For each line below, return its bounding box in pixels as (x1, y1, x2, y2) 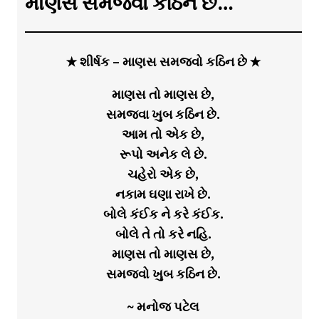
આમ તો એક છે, (122, 125, 205, 144)
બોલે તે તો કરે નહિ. (115, 225, 211, 244)
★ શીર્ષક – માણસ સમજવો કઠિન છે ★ (66, 53, 261, 71)
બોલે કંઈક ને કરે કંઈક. (103, 205, 224, 224)
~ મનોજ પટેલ (127, 298, 200, 316)
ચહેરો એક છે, (127, 165, 199, 184)
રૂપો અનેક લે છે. (119, 145, 207, 164)
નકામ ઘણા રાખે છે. (115, 185, 211, 204)
